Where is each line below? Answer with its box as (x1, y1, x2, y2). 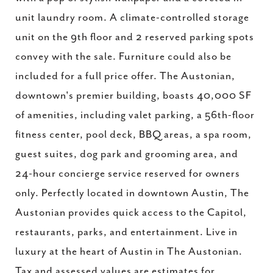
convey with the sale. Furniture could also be (15, 51, 232, 63)
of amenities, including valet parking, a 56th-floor (15, 109, 255, 121)
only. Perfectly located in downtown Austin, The (15, 187, 249, 199)
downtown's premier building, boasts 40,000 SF (15, 90, 252, 102)
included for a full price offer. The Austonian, (15, 70, 235, 82)
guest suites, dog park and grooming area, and (15, 148, 238, 160)
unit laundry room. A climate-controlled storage (15, 12, 249, 24)
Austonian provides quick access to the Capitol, (15, 207, 247, 219)
